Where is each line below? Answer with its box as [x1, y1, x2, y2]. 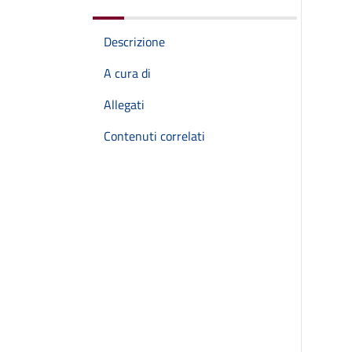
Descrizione [104, 32, 165, 51]
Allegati [104, 95, 145, 114]
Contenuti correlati [104, 126, 205, 145]
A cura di [104, 64, 151, 82]
